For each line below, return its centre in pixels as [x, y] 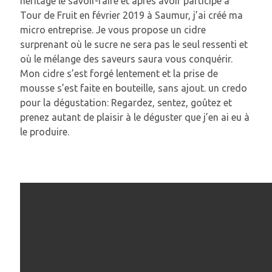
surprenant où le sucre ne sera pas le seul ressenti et [134, 44]
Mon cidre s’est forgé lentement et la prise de [119, 73]
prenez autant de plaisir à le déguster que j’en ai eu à [134, 117]
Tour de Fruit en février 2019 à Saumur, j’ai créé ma [131, 15]
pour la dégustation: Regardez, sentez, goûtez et [126, 102]
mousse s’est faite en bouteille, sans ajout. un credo [133, 88]
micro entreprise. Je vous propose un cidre [113, 29]
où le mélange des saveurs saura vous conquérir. [126, 59]
